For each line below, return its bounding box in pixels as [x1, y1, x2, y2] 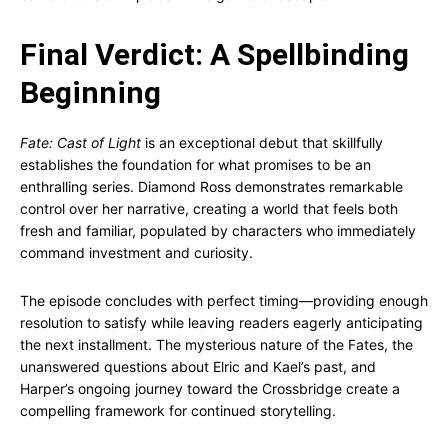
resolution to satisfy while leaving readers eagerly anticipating [20, 314, 423, 331]
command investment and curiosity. [20, 244, 253, 261]
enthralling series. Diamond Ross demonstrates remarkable [20, 178, 403, 195]
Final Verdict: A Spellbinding [20, 37, 409, 72]
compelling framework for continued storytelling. [20, 402, 336, 419]
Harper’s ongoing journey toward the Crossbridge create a [20, 380, 400, 397]
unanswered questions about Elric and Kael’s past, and [20, 358, 376, 375]
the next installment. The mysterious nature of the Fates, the [20, 336, 413, 353]
